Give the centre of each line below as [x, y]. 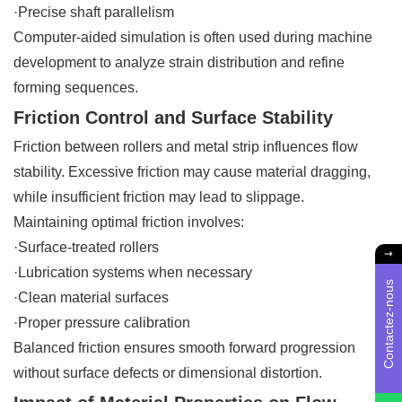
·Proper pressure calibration [102, 322]
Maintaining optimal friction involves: [129, 222]
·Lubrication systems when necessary [133, 272]
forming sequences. [76, 87]
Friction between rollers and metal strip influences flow [186, 146]
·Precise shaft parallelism [94, 12]
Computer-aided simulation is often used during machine [193, 37]
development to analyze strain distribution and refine [179, 62]
